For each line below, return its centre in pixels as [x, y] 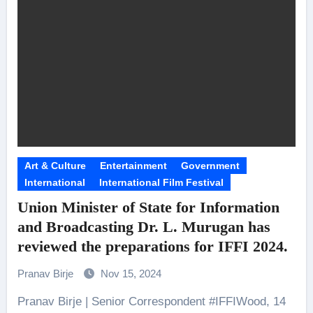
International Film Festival [161, 182]
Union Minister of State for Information [148, 207]
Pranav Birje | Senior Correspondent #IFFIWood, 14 [21, 301]
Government [210, 166]
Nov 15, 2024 [131, 274]
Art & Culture [55, 166]
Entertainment [133, 166]
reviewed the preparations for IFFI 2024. [152, 246]
